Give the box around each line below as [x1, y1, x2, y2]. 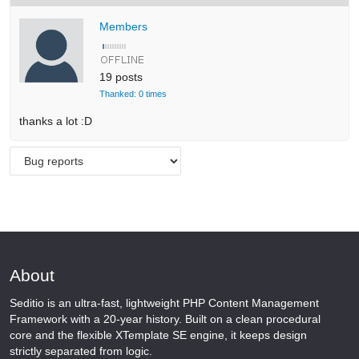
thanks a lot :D [19, 115, 93, 128]
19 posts [99, 71, 143, 84]
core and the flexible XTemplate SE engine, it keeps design [10, 329, 307, 342]
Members [99, 20, 148, 34]
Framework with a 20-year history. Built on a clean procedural [10, 313, 321, 326]
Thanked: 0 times [99, 88, 167, 99]
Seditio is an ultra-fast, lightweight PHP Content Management [10, 296, 319, 310]
